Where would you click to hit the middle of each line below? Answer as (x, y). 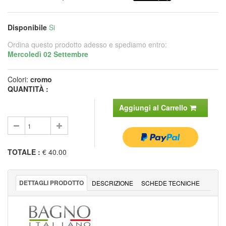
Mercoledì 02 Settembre (48, 54)
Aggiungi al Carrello (154, 107)
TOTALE (22, 152)
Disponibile (27, 27)
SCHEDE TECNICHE (171, 183)
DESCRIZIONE (112, 183)
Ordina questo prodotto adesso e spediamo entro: (87, 44)
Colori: (19, 79)
